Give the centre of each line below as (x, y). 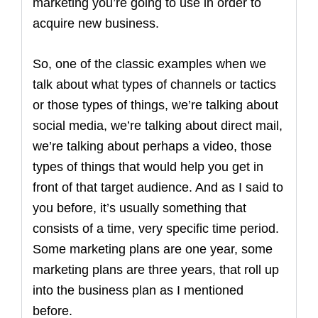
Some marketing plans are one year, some (153, 249)
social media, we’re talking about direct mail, (158, 126)
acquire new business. (96, 23)
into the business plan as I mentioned (138, 290)
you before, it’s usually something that (139, 208)
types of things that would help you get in (148, 167)
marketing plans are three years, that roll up (156, 270)
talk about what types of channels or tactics (154, 84)
